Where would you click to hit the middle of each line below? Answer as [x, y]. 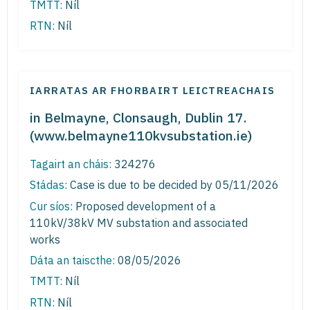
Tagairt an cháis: [71, 164]
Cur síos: [51, 206]
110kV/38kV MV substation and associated [139, 222]
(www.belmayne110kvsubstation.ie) [141, 135]
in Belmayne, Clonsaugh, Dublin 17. [138, 117]
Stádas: [48, 185]
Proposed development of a [144, 206]
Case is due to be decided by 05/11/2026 [173, 185]
